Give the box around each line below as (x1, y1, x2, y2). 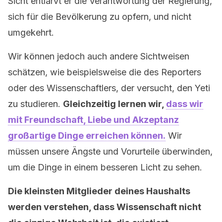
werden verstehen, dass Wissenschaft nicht (8, 202, 201, 212)
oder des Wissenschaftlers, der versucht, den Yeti (8, 83, 210, 93)
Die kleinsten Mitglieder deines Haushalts (8, 186, 190, 196)
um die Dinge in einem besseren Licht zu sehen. (8, 162, 202, 172)
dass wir (166, 99, 203, 109)
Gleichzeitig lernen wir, (63, 99, 166, 109)
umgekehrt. (8, 27, 54, 38)
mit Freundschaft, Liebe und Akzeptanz (8, 114, 179, 125)
